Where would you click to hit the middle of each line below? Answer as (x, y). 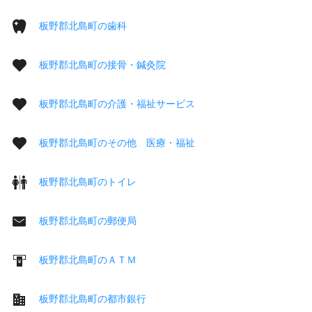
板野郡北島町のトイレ (88, 181)
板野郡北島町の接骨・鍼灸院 (102, 64)
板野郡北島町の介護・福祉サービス (117, 103)
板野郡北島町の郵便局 (88, 220)
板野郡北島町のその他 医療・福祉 (117, 142)
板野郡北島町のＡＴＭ (88, 259)
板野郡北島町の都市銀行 (93, 298)
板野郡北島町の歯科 (83, 25)
